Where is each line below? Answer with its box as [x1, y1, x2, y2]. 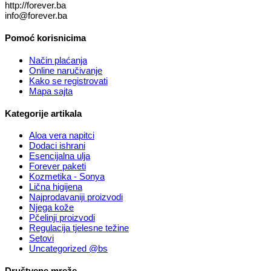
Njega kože [29, 202, 74, 213]
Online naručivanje [29, 65, 102, 76]
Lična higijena [29, 181, 82, 192]
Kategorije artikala [5, 108, 82, 119]
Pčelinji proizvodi [29, 212, 95, 223]
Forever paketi [29, 161, 86, 172]
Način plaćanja [29, 54, 87, 65]
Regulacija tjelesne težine [29, 223, 129, 233]
